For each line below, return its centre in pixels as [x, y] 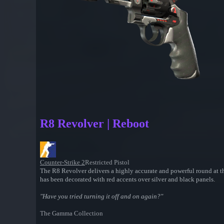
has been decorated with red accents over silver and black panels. [127, 179]
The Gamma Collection [71, 213]
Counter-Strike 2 [62, 162]
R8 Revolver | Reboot [94, 124]
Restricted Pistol [107, 162]
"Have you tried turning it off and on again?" [101, 196]
